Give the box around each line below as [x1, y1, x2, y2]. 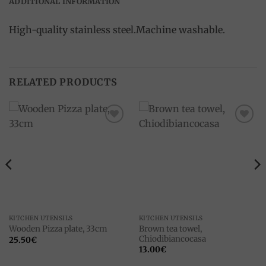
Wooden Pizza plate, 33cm [8, 224, 107, 235]
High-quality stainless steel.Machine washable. [9, 23, 225, 36]
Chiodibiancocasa [138, 233, 206, 244]
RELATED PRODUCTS [9, 76, 118, 88]
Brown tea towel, [138, 223, 202, 234]
